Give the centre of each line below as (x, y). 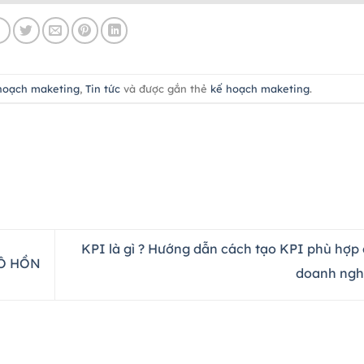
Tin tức (102, 88)
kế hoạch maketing (260, 88)
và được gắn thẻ (165, 88)
